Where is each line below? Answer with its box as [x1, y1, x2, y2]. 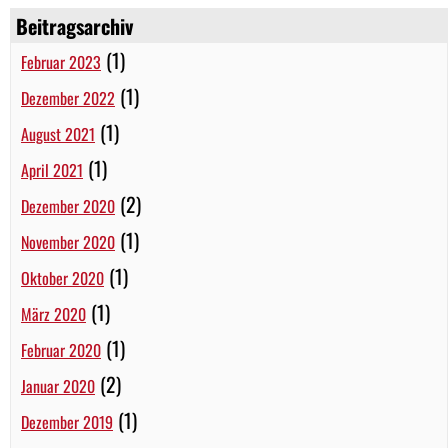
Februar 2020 [21, 337, 101, 362]
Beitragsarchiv [16, 10, 133, 41]
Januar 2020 [21, 373, 95, 398]
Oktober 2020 [21, 265, 104, 290]
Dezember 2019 [21, 409, 113, 434]
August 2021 [21, 121, 95, 146]
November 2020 [21, 229, 115, 254]
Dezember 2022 [21, 85, 115, 110]
